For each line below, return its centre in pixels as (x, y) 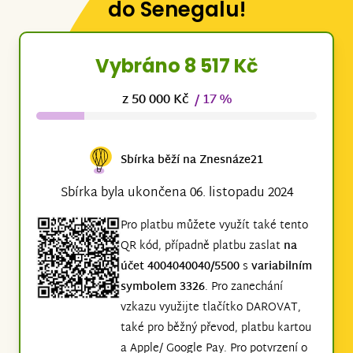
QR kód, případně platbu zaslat (202, 246)
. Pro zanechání (243, 287)
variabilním (281, 266)
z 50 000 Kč (158, 101)
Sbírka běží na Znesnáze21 (191, 160)
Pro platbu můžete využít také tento (214, 225)
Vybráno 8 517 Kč (176, 66)
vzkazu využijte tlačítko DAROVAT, (210, 307)
